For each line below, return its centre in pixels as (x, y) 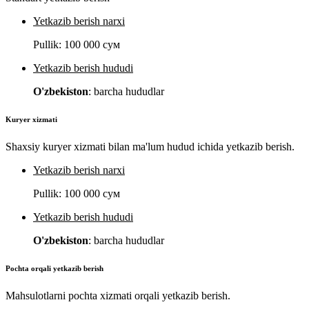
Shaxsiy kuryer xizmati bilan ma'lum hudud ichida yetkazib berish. (150, 147)
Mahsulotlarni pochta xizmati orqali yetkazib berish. (118, 296)
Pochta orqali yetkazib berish (54, 269)
